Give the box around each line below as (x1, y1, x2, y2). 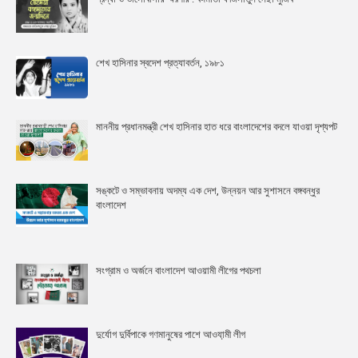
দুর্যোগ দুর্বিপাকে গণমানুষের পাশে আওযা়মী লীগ (96, 328, 245, 340)
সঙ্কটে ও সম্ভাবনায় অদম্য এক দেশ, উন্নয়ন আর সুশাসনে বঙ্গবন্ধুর (96, 184, 320, 197)
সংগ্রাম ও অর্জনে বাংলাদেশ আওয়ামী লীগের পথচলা (96, 264, 261, 276)
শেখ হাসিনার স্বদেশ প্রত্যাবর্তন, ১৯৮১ (96, 56, 225, 69)
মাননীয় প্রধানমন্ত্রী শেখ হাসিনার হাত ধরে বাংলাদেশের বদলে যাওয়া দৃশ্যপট (96, 120, 337, 133)
